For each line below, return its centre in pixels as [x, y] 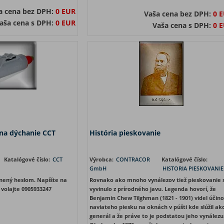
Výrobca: [102, 159]
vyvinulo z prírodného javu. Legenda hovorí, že [152, 189]
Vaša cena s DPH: [182, 25]
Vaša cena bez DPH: [178, 14]
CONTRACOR [133, 159]
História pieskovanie [125, 133]
